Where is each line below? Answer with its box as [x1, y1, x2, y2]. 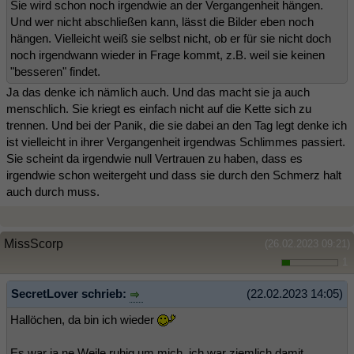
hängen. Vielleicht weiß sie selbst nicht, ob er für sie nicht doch [10, 32, 331, 46]
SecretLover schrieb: [11, 287, 130, 301]
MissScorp [4, 237, 63, 251]
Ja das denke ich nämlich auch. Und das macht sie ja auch [6, 85, 310, 100]
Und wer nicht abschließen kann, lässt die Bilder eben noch [10, 15, 314, 29]
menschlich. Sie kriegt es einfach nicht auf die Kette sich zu [6, 102, 311, 116]
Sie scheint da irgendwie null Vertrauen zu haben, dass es [6, 152, 303, 166]
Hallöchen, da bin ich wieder [10, 312, 157, 326]
